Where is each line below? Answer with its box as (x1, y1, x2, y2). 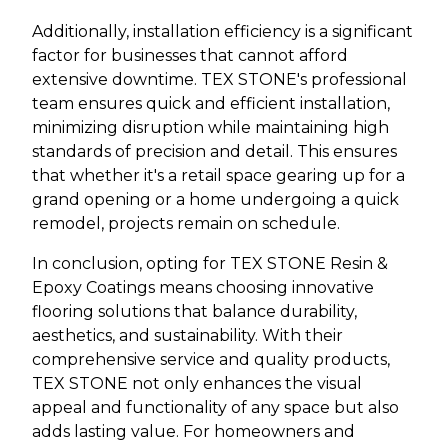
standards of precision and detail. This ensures (32, 141, 397, 161)
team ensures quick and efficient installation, (32, 93, 390, 113)
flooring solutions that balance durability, (32, 301, 357, 321)
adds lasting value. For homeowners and (32, 421, 355, 441)
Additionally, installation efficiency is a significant (32, 21, 413, 41)
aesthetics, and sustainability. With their (32, 325, 343, 345)
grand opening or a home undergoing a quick (32, 189, 399, 209)
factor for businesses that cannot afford (32, 45, 348, 65)
